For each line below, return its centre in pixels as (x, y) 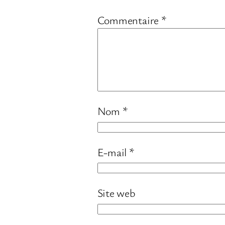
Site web (116, 193)
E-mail (113, 152)
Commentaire (129, 20)
